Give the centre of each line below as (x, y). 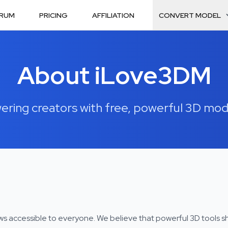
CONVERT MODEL (190, 15)
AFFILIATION (113, 15)
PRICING (53, 15)
